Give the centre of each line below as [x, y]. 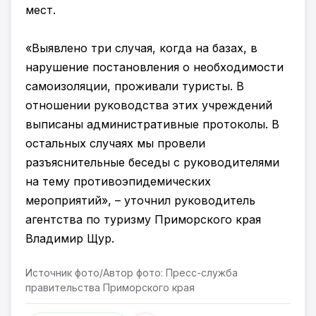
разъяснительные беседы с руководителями [152, 162]
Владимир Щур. [70, 238]
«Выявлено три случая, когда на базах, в [141, 48]
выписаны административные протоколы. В [152, 124]
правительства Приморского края [110, 287]
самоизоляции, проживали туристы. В [135, 86]
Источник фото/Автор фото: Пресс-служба [132, 273]
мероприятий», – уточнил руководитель [140, 200]
